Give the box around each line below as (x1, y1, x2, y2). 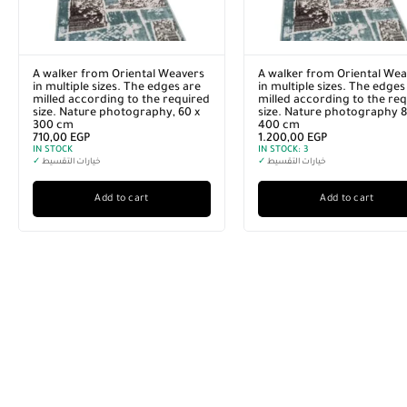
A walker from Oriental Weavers (33, 69, 204, 82)
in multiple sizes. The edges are (33, 82, 201, 94)
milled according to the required (33, 94, 210, 107)
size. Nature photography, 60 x (33, 107, 200, 120)
